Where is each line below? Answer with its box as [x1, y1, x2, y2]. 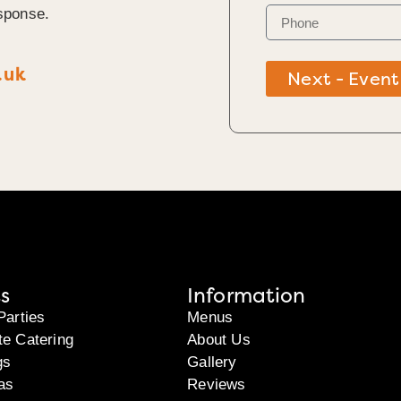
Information [187, 282, 306, 310]
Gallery [187, 354, 237, 371]
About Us [187, 331, 251, 349]
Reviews [187, 376, 246, 394]
